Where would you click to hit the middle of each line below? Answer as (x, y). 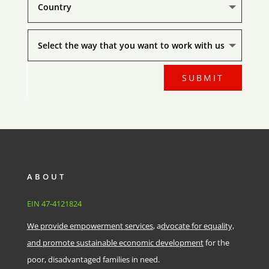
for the (216, 242)
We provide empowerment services (90, 225)
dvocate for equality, (197, 225)
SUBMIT (203, 77)
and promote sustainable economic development (115, 242)
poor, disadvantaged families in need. (93, 259)
